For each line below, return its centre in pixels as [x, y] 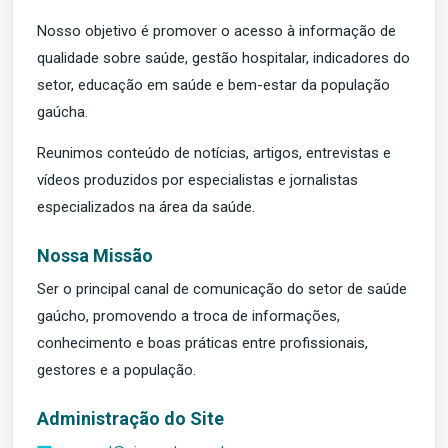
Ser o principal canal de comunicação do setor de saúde [222, 289]
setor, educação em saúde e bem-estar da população [213, 85]
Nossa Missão [95, 255]
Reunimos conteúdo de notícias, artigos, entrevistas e [214, 153]
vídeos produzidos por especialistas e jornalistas [197, 180]
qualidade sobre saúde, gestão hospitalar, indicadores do [223, 58]
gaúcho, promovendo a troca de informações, [188, 316]
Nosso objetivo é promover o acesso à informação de [216, 31]
